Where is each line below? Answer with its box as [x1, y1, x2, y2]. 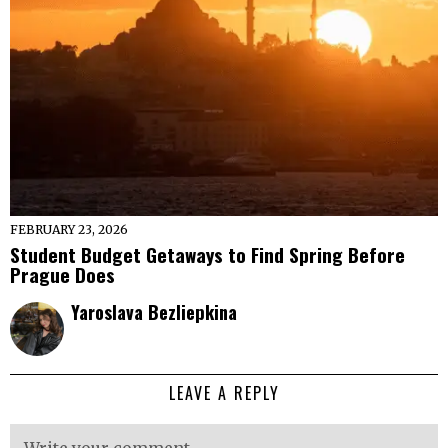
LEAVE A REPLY [168, 380, 280, 405]
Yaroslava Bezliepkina [71, 297, 237, 325]
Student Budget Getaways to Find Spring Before [10, 239, 405, 268]
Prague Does [10, 259, 115, 288]
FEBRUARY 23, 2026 [10, 221, 128, 237]
